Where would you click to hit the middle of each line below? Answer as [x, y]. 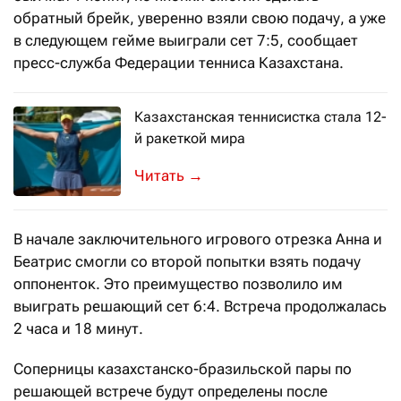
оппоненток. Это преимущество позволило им [178, 284]
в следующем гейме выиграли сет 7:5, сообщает [186, 41]
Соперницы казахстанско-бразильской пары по [183, 369]
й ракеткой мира [190, 139]
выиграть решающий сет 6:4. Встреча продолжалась [200, 307]
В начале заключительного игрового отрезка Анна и [198, 239]
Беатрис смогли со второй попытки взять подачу [187, 262]
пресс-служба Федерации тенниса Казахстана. [179, 63]
